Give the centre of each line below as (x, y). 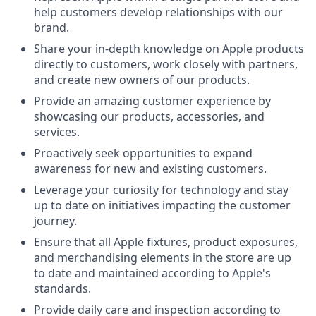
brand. (51, 28)
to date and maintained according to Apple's (152, 273)
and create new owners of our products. (142, 80)
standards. (62, 288)
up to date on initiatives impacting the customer (162, 205)
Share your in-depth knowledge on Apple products (169, 49)
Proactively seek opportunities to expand (143, 153)
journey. (55, 221)
